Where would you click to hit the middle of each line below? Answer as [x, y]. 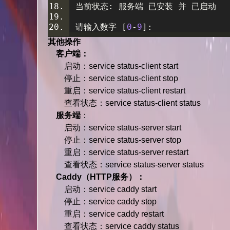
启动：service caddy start [102, 189]
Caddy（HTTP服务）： [96, 177]
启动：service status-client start [113, 66]
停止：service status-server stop [114, 140]
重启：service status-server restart [118, 152]
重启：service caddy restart [106, 214]
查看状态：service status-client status [124, 103]
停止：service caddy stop [102, 202]
